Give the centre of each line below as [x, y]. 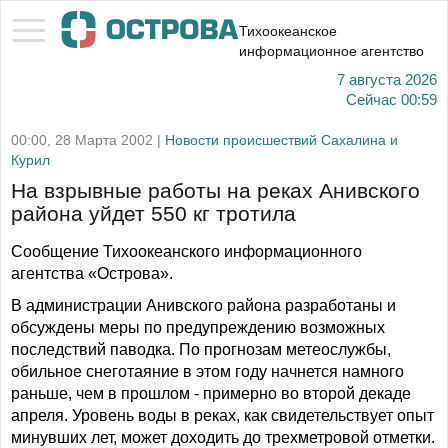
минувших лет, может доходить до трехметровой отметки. [223, 437]
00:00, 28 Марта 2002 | [88, 140]
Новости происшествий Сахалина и [281, 140]
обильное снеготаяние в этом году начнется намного [207, 371]
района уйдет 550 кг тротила [153, 214]
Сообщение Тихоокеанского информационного [186, 251]
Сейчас [371, 100]
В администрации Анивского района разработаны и [203, 305]
